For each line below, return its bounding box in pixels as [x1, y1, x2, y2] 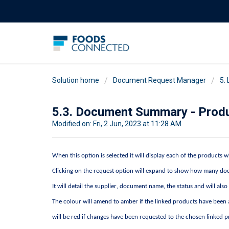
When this [52, 152, 81, 159]
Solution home [52, 76, 101, 84]
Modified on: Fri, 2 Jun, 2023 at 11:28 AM [52, 119, 181, 128]
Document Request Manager [113, 76, 206, 84]
